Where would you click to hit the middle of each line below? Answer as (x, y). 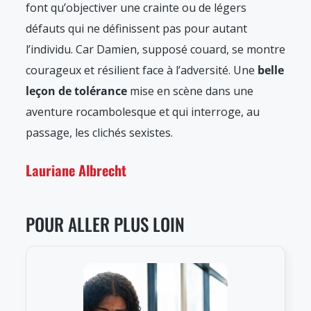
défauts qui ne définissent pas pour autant (136, 29)
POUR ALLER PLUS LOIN (105, 224)
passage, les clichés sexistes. (99, 133)
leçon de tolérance (76, 91)
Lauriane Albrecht (76, 170)
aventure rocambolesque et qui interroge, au (143, 112)
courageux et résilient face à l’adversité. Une (142, 70)
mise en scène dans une (190, 91)
